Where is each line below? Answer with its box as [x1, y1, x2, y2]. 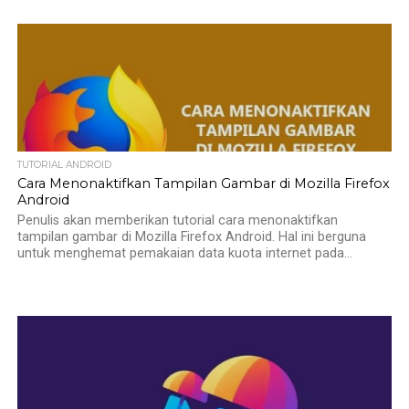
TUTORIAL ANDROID [16, 159, 111, 171]
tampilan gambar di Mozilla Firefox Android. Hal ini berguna [16, 229, 366, 245]
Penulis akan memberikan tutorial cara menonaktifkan [16, 213, 338, 228]
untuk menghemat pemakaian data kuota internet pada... [16, 246, 352, 261]
